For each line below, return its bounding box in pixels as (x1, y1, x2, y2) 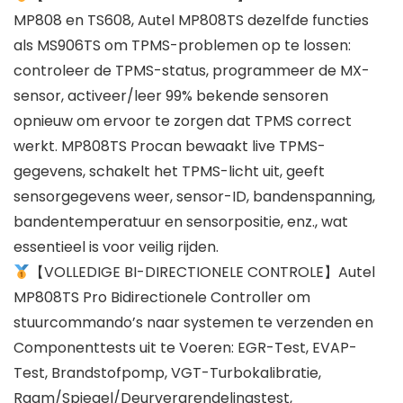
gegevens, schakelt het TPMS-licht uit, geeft (13, 161, 325, 183)
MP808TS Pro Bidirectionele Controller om (13, 287, 310, 309)
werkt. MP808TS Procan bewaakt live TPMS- (13, 136, 326, 157)
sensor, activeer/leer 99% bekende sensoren (13, 85, 328, 107)
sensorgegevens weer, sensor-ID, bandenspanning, (13, 186, 375, 208)
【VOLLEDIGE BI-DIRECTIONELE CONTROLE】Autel (30, 262, 376, 283)
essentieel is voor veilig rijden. (13, 237, 219, 258)
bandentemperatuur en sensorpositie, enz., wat (13, 211, 348, 233)
